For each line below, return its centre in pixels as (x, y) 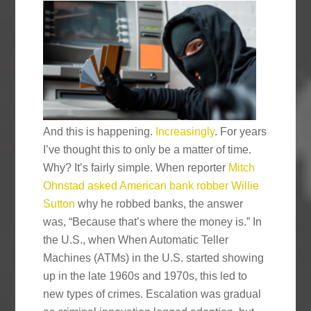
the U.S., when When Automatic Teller (136, 239)
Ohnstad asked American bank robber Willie (151, 185)
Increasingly (185, 131)
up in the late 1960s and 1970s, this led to (145, 276)
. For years (241, 131)
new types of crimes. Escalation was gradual (152, 294)
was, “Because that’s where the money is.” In (153, 221)
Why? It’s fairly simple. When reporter (136, 167)
